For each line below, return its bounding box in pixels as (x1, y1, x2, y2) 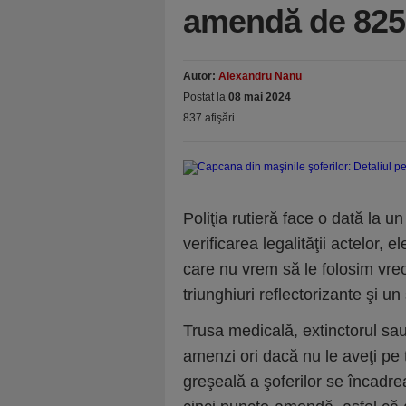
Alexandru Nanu (218, 70, 302, 82)
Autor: (183, 70, 218, 82)
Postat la (183, 91, 228, 103)
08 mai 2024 (228, 91, 291, 103)
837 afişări (183, 111, 235, 124)
